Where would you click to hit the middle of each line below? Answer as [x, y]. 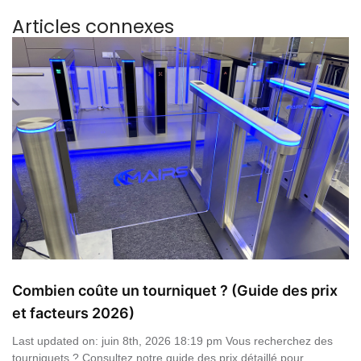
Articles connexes [93, 27]
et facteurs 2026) [73, 313]
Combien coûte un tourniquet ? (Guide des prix [175, 291]
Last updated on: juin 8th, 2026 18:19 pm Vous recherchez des [172, 341]
